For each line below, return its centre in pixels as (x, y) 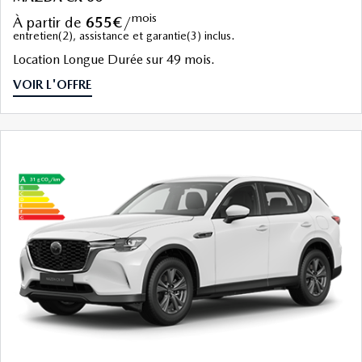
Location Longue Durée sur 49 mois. (114, 60)
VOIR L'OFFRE (53, 85)
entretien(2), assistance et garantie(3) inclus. (124, 36)
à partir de (54, 23)
